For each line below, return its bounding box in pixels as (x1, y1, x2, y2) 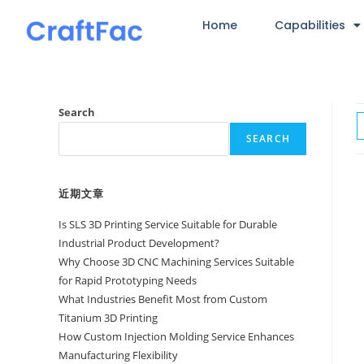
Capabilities (274, 17, 345, 33)
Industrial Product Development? (58, 236, 219, 250)
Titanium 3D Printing (58, 310, 158, 325)
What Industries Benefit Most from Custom (58, 292, 267, 306)
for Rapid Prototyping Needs (58, 273, 197, 288)
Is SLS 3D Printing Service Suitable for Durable (58, 217, 277, 232)
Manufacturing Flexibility (58, 348, 178, 362)
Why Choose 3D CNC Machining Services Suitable (58, 254, 294, 269)
